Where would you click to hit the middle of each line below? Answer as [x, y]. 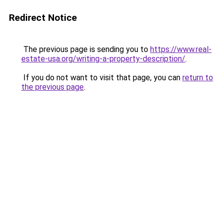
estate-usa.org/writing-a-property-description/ [103, 59]
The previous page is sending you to [86, 49]
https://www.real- [181, 49]
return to [198, 78]
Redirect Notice [43, 18]
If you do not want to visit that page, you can [102, 78]
